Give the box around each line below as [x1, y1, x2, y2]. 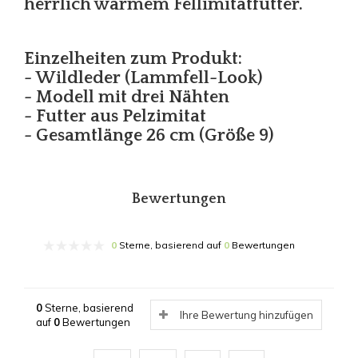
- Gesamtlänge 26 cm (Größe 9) [24, 125, 274, 146]
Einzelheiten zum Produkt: [24, 49, 242, 70]
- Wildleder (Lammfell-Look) [24, 68, 263, 89]
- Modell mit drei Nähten [24, 87, 229, 108]
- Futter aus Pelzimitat [24, 106, 210, 127]
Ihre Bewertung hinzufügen [180, 308, 313, 322]
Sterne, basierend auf [117, 239, 224, 252]
